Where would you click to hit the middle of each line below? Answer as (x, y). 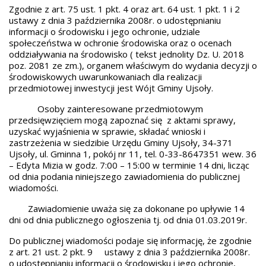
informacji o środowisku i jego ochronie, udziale (104, 31)
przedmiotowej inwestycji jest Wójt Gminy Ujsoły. (111, 88)
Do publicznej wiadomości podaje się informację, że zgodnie (130, 240)
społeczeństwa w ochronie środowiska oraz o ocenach (120, 43)
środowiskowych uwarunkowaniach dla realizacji (105, 77)
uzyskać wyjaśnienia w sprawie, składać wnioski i (107, 131)
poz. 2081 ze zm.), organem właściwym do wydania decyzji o (133, 65)
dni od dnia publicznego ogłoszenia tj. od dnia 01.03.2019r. (128, 220)
